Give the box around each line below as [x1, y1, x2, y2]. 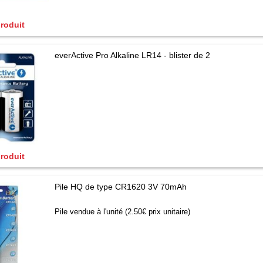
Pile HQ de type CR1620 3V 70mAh [55, 182, 187, 191]
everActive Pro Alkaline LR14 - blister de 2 [55, 50, 211, 60]
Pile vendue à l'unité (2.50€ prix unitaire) [55, 207, 191, 216]
